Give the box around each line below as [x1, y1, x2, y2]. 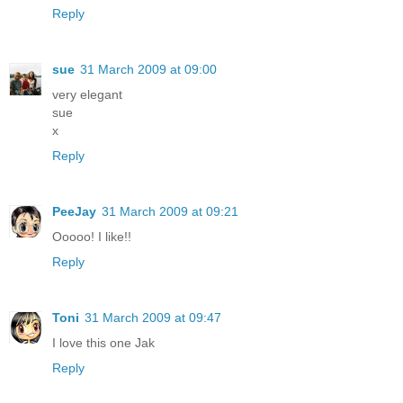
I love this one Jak [52, 335, 155, 350]
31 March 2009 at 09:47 [85, 309, 221, 325]
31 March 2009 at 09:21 [102, 203, 238, 219]
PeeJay [52, 203, 96, 219]
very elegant [52, 86, 122, 102]
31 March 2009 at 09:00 [80, 61, 217, 76]
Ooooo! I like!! [52, 228, 131, 244]
